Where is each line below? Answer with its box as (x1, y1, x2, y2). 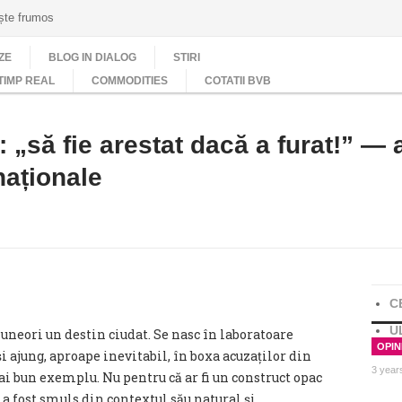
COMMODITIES (92, 74, 168, 87)
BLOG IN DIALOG (48, 51, 136, 64)
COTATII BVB (205, 74, 271, 87)
